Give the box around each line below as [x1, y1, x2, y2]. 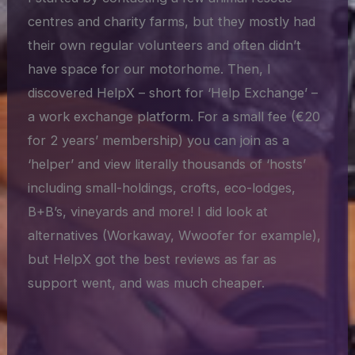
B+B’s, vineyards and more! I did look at [28, 203, 269, 219]
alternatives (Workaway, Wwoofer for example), [28, 227, 322, 243]
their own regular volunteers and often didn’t [28, 36, 302, 53]
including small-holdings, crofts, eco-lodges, [28, 179, 296, 196]
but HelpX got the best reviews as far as [28, 250, 277, 267]
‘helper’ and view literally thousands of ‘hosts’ [28, 155, 307, 172]
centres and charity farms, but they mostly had [28, 13, 316, 29]
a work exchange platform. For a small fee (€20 [28, 108, 321, 124]
